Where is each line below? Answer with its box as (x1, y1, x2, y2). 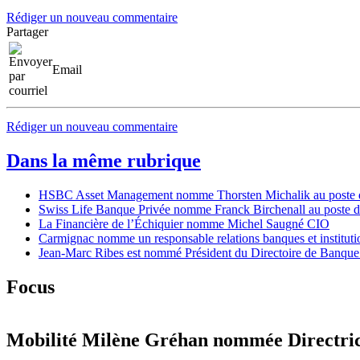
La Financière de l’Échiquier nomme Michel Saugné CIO (39, 216, 329, 231)
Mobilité (6, 329, 77, 351)
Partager (6, 24, 48, 39)
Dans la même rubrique (6, 149, 201, 171)
